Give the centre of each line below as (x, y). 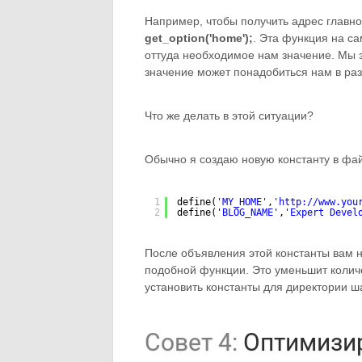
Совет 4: (191, 342)
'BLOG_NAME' (248, 213)
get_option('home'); (199, 38)
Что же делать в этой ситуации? (229, 116)
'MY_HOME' (242, 202)
